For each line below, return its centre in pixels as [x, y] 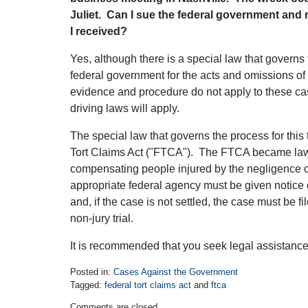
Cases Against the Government [176, 272]
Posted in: [90, 272]
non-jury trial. [102, 218]
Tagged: [86, 285]
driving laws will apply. [125, 108]
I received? [99, 31]
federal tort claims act [148, 285]
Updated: [87, 297]
